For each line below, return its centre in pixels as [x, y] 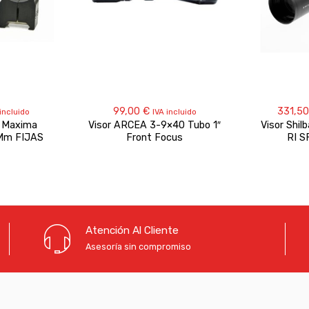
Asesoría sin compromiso [138, 246]
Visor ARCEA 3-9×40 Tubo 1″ [154, 125]
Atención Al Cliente [132, 230]
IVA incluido [174, 111]
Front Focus [154, 137]
